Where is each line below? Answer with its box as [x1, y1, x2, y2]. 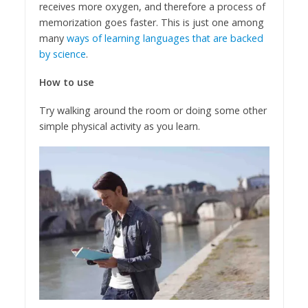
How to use [38, 75, 94, 89]
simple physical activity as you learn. [38, 119, 200, 133]
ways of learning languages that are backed [66, 31, 263, 45]
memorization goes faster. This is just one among [38, 15, 264, 29]
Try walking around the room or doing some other [38, 103, 267, 117]
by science [38, 47, 86, 60]
